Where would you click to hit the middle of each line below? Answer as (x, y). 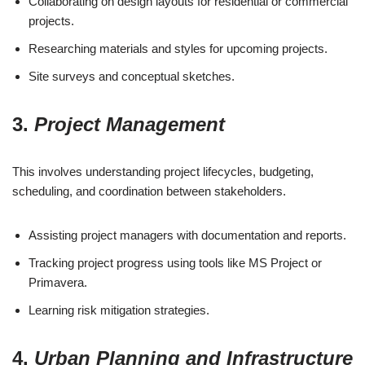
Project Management (130, 125)
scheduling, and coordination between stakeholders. (149, 191)
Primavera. (58, 283)
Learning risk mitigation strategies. (119, 310)
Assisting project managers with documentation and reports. (187, 235)
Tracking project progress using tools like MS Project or (175, 263)
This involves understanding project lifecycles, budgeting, (163, 172)
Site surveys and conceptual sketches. (132, 77)
